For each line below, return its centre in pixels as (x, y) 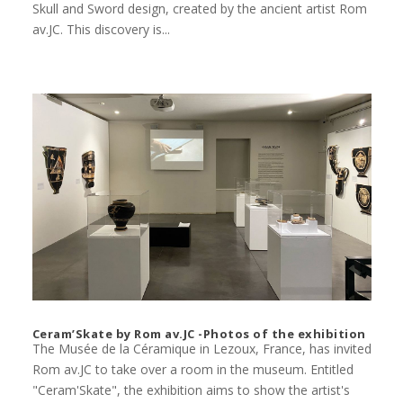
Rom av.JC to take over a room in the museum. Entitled (193, 370)
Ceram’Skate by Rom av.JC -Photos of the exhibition (199, 334)
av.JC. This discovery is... (101, 30)
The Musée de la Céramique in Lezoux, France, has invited (201, 349)
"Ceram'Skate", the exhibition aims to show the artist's (191, 390)
